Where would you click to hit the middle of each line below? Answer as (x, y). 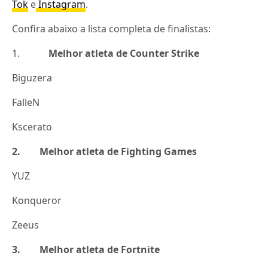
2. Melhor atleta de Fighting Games (105, 151)
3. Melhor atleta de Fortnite (86, 249)
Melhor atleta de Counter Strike (124, 53)
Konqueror (37, 200)
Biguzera (32, 78)
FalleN (26, 102)
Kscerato (32, 127)
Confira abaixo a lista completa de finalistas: (112, 29)
